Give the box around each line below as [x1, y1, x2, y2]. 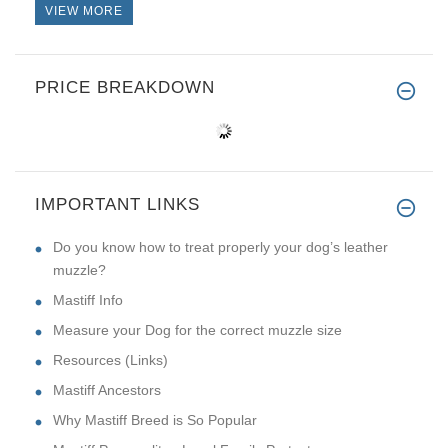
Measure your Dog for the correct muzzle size [53, 321, 342, 338]
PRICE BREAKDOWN [35, 77, 215, 97]
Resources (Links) [53, 351, 168, 368]
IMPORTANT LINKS [35, 194, 200, 214]
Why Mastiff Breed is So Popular [53, 411, 257, 428]
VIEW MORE [45, 3, 123, 18]
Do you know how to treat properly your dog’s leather [53, 238, 388, 255]
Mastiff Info [53, 291, 123, 308]
